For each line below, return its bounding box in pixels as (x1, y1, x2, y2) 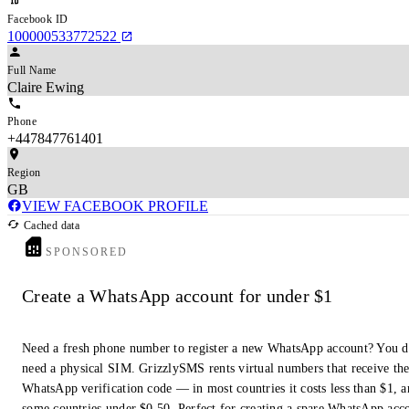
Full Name (7, 63, 57, 77)
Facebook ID (7, 12, 68, 26)
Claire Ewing (7, 79, 84, 95)
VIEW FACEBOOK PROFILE (22, 197, 208, 214)
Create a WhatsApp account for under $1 (22, 286, 333, 307)
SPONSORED (46, 245, 129, 258)
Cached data (20, 218, 80, 232)
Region (7, 165, 41, 179)
